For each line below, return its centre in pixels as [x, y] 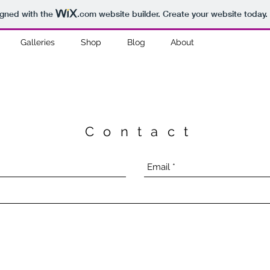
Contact [135, 131]
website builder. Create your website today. [182, 14]
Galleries [37, 42]
